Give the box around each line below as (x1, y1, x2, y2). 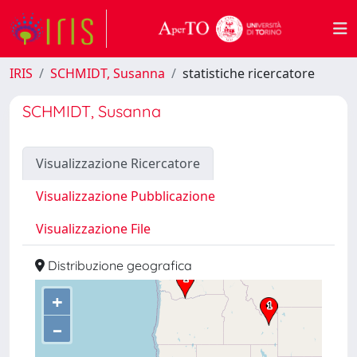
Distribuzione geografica (45, 257, 192, 273)
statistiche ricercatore (182, 65, 315, 82)
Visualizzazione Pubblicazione (36, 187, 215, 205)
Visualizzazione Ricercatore (36, 155, 200, 172)
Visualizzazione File (36, 220, 151, 237)
